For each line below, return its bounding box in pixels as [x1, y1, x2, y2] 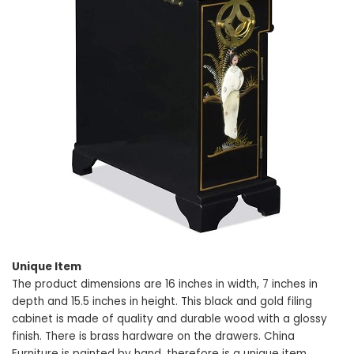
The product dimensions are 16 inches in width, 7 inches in [12, 276, 318, 292]
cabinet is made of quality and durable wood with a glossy [12, 311, 327, 326]
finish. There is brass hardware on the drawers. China [12, 328, 295, 344]
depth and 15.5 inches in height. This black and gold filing [12, 293, 312, 309]
